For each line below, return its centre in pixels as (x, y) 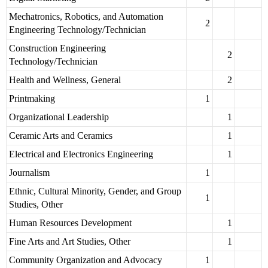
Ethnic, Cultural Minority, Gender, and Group (95, 191)
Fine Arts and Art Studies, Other (70, 242)
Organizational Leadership (59, 117)
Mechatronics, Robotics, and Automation (86, 17)
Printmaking (32, 99)
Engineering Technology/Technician (77, 30)
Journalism (29, 173)
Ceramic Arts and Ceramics (61, 136)
